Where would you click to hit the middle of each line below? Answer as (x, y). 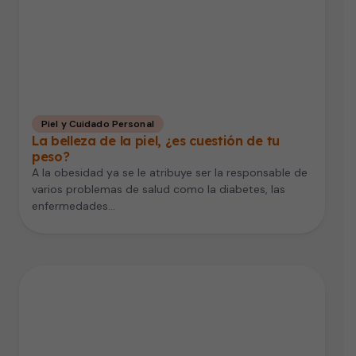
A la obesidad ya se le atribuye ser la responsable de (170, 173)
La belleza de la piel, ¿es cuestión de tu (156, 141)
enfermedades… (74, 206)
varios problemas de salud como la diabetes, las (159, 190)
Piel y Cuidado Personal (98, 124)
